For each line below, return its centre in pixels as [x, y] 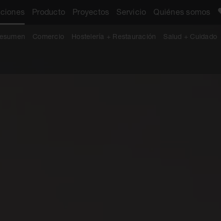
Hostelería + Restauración [114, 36]
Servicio [131, 12]
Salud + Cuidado [190, 36]
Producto [49, 12]
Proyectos [91, 12]
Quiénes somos [182, 12]
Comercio [48, 36]
